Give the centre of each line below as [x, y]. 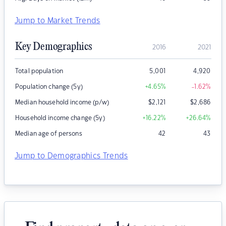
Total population [39, 71]
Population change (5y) [49, 87]
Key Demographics [53, 47]
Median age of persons [49, 134]
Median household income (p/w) [62, 103]
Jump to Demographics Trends [71, 156]
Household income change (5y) [60, 118]
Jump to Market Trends [58, 21]
